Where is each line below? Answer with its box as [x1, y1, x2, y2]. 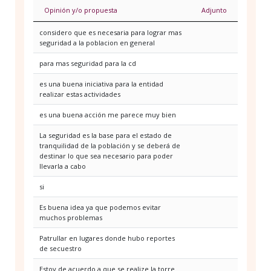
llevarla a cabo [39, 162, 86, 171]
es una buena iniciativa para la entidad [39, 79, 163, 89]
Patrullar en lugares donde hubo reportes [39, 233, 175, 243]
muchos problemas [39, 213, 102, 223]
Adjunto [201, 5, 227, 15]
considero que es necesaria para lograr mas [39, 28, 181, 38]
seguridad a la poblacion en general [39, 38, 155, 48]
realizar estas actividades [39, 90, 120, 99]
